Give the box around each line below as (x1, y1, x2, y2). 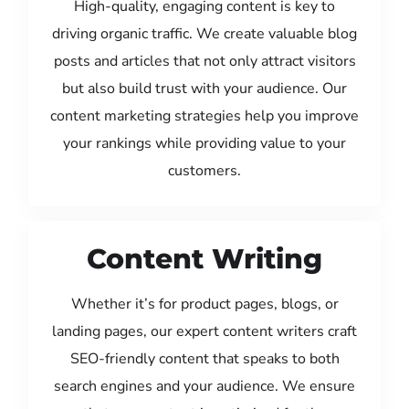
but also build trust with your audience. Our (62, 78, 347, 99)
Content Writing (87, 241, 322, 276)
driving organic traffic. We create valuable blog (52, 23, 357, 44)
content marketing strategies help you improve (50, 105, 359, 126)
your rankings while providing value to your (63, 132, 346, 153)
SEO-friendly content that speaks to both (69, 348, 340, 369)
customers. (168, 160, 241, 181)
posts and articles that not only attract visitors (53, 50, 356, 71)
